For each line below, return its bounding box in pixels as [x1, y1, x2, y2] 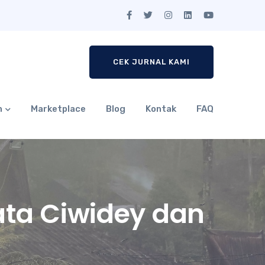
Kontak [146, 104, 176, 114]
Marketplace [31, 104, 86, 114]
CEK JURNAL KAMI [113, 57, 190, 66]
